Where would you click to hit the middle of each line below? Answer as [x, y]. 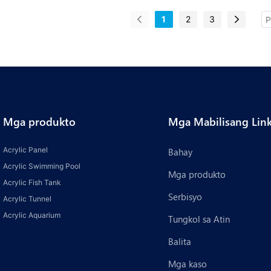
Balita [179, 241]
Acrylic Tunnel [27, 199]
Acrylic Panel [25, 150]
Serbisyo [185, 196]
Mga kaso [187, 263]
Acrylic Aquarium [32, 215]
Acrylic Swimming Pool [42, 166]
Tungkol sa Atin [199, 219]
